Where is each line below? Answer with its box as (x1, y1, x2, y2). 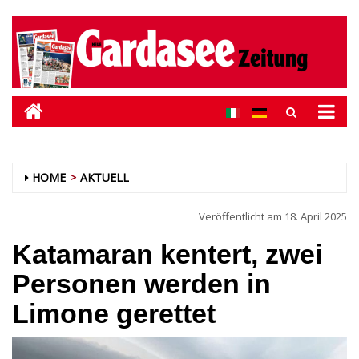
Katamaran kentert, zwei (12, 239, 322, 269)
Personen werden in (12, 268, 271, 299)
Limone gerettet (12, 298, 216, 329)
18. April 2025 (284, 209, 347, 224)
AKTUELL (80, 170, 129, 185)
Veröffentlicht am (199, 209, 284, 224)
